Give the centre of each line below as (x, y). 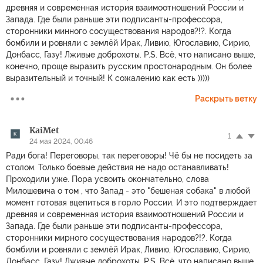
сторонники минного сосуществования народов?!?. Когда (119, 31)
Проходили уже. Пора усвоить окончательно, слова (107, 179)
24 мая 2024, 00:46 (61, 141)
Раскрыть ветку (226, 98)
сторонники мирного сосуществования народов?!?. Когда (119, 237)
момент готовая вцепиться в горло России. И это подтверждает (131, 202)
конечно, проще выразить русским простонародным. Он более (129, 66)
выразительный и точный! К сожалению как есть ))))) (108, 78)
